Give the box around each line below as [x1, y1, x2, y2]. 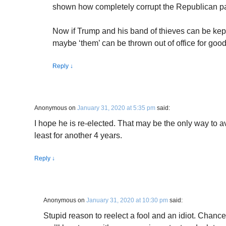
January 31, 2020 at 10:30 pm [86, 197, 168, 204]
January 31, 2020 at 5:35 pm [77, 104, 155, 111]
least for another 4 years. [34, 131, 122, 140]
